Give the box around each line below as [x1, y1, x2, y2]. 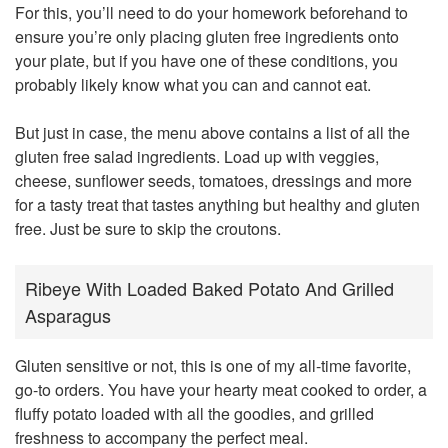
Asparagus [25, 302, 111, 329]
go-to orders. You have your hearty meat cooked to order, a [15, 378, 427, 402]
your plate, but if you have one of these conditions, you [15, 49, 398, 73]
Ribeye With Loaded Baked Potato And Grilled [25, 275, 394, 302]
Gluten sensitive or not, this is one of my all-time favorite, [15, 354, 411, 378]
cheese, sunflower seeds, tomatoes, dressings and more [15, 169, 412, 193]
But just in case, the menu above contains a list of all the [15, 121, 410, 145]
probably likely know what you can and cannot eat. [15, 73, 371, 97]
